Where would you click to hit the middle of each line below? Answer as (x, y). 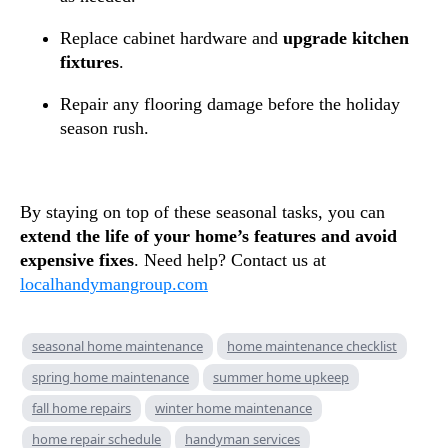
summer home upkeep (281, 376)
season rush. (104, 127)
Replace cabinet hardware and (171, 37)
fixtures (89, 61)
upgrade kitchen (346, 37)
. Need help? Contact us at (230, 259)
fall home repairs (81, 407)
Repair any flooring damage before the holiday (230, 103)
